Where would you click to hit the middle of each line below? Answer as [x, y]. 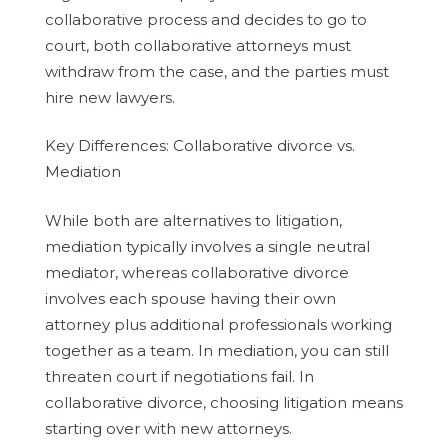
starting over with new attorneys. [168, 428]
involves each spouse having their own [190, 298]
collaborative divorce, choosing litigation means [224, 402]
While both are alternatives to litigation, [193, 220]
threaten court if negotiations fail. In [179, 376]
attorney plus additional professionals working [218, 324]
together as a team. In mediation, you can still [217, 350]
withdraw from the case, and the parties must [217, 71]
